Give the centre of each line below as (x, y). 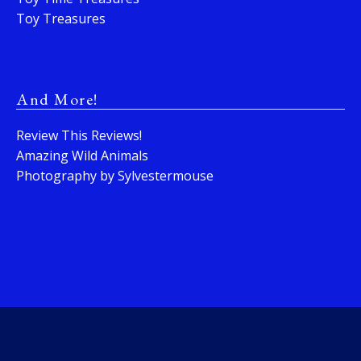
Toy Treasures (61, 19)
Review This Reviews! (79, 136)
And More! (57, 100)
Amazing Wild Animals (82, 156)
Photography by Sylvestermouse (115, 176)
